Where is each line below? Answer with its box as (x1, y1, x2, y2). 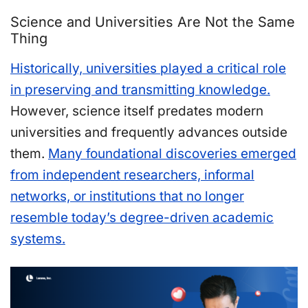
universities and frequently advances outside (10, 124, 287, 140)
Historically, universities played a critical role (10, 60, 286, 76)
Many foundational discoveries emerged (48, 146, 296, 162)
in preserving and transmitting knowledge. (10, 82, 270, 98)
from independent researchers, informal (10, 167, 254, 183)
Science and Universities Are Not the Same (10, 14, 295, 30)
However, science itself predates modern (10, 103, 263, 119)
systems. (10, 231, 65, 247)
